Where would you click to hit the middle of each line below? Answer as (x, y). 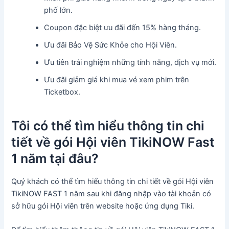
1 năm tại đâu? (55, 158)
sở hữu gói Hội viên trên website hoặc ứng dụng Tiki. (103, 206)
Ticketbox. (62, 92)
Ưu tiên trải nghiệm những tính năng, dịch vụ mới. (130, 63)
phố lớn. (59, 10)
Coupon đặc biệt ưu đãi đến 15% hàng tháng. (123, 28)
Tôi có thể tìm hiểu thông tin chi (108, 125)
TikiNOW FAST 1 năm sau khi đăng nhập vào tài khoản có (111, 194)
